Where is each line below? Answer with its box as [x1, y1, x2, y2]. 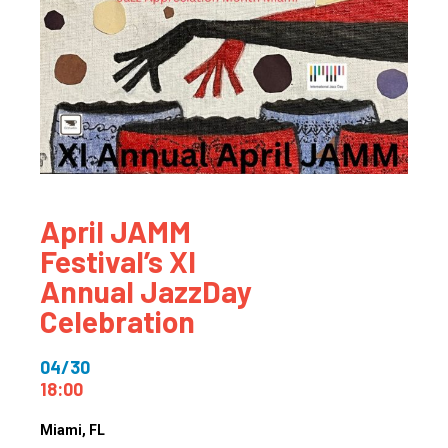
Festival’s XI [40, 243, 196, 280]
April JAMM [40, 213, 191, 250]
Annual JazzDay [40, 273, 252, 310]
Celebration [40, 303, 195, 340]
